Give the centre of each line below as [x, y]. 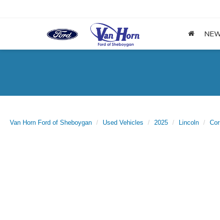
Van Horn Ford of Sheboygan [51, 123]
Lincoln [189, 123]
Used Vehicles [123, 123]
